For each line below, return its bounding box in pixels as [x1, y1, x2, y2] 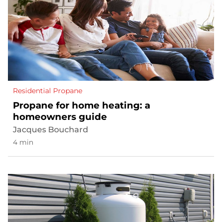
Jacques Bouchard [13, 125, 88, 135]
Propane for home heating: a [13, 100, 150, 111]
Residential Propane [13, 86, 82, 96]
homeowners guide [13, 111, 107, 123]
